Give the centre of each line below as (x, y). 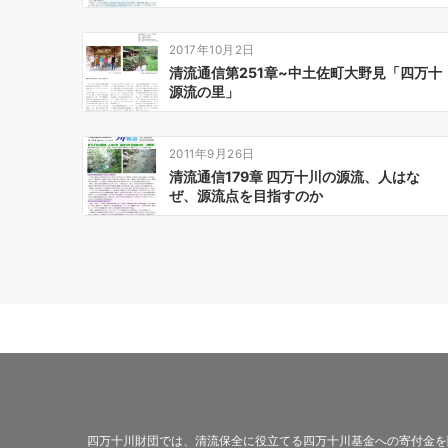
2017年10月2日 (212, 50)
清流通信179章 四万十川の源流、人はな (294, 176)
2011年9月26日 (212, 154)
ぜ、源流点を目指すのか (246, 195)
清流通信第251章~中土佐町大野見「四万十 (305, 72)
